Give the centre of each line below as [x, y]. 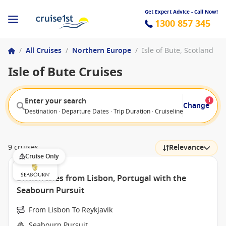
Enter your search [55, 101]
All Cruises [44, 51]
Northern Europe [102, 51]
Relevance [186, 148]
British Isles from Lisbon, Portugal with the [101, 179]
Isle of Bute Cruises [65, 72]
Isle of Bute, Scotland [178, 51]
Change [196, 105]
